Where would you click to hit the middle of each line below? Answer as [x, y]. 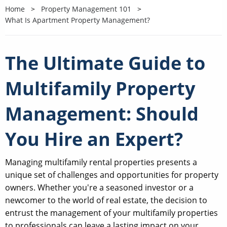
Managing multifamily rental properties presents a [101, 162]
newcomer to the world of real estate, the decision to [106, 200]
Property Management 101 [86, 9]
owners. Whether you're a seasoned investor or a [99, 188]
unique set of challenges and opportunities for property [112, 175]
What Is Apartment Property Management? [78, 20]
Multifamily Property [100, 89]
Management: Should [102, 114]
